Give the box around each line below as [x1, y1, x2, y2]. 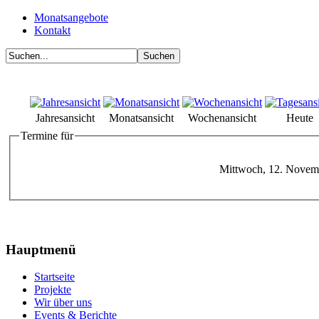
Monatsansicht [109, 112, 174, 124]
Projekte [34, 283, 71, 296]
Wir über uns [34, 296, 92, 309]
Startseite [34, 271, 75, 283]
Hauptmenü [6, 241, 76, 257]
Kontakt [34, 24, 70, 36]
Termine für [21, 130, 73, 142]
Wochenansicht [188, 112, 256, 124]
